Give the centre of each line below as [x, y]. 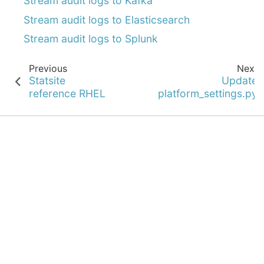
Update [240, 80]
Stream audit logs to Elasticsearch [107, 19]
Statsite [47, 80]
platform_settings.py [208, 93]
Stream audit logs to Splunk [91, 38]
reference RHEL [67, 93]
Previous [48, 68]
